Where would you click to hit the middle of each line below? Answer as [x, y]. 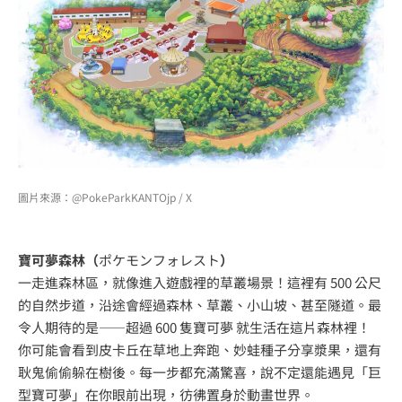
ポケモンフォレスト [159, 259]
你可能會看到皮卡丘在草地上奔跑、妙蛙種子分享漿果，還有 [200, 349]
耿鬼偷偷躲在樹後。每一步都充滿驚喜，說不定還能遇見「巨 [200, 371]
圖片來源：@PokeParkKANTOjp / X [105, 197]
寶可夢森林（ [58, 259]
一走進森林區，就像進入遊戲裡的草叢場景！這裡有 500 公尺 [200, 282]
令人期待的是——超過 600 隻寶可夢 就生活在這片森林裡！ [194, 327]
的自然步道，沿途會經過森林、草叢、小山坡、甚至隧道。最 [200, 304]
